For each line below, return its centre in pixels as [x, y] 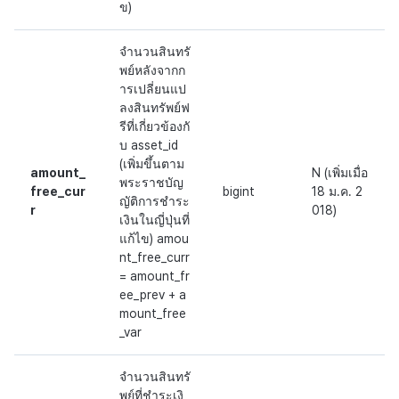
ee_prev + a [153, 295]
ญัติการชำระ [155, 202]
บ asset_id [149, 146]
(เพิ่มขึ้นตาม [152, 164]
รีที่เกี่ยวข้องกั [155, 127]
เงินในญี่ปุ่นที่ [155, 220]
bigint [239, 192]
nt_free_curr [155, 258]
